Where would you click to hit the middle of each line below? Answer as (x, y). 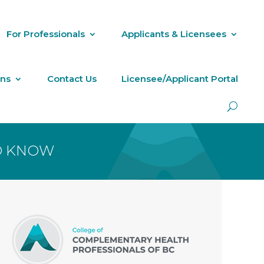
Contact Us (72, 79)
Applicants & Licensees (174, 34)
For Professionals (46, 34)
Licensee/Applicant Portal (180, 79)
